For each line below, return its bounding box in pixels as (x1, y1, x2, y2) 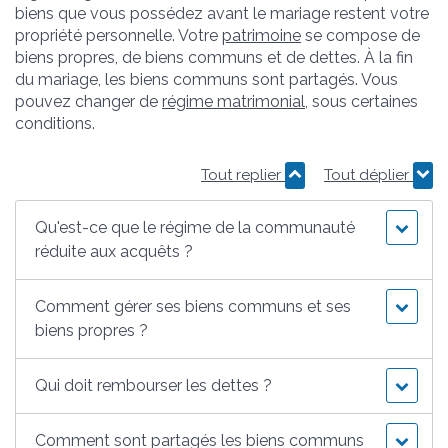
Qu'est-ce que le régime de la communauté (35, 217, 356, 237)
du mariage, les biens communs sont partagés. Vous (15, 69, 398, 89)
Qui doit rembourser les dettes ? (35, 375, 273, 395)
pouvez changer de (15, 91, 162, 111)
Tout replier (201, 165, 285, 184)
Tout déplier (324, 165, 413, 184)
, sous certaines (305, 91, 418, 111)
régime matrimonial (162, 91, 305, 111)
